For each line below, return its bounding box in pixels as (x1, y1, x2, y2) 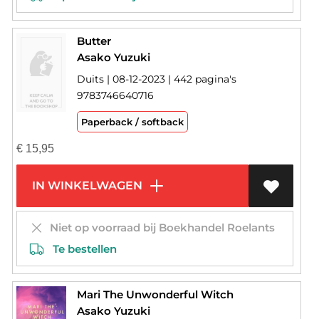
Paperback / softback (80, 116, 184, 128)
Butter (76, 34, 111, 48)
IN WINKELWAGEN (26, 179, 145, 193)
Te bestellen (43, 242, 117, 256)
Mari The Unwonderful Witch (76, 288, 234, 302)
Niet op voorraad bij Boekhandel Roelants (43, 221, 275, 235)
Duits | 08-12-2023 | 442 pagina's (76, 73, 236, 86)
